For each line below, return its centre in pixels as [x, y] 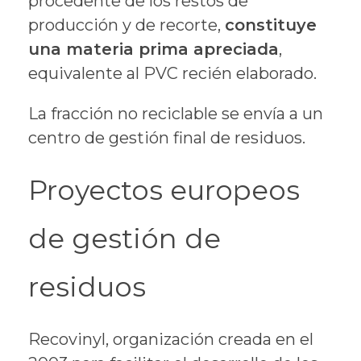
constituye [271, 25]
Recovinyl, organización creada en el [171, 340]
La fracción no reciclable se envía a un [176, 114]
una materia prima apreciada [154, 50]
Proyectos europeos [164, 190]
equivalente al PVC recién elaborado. [172, 74]
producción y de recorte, [127, 25]
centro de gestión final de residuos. [167, 138]
